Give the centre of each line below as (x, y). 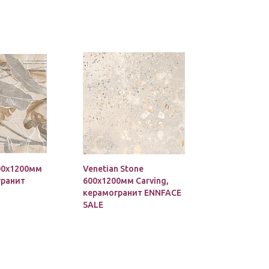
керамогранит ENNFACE (132, 193)
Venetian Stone (113, 169)
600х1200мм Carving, (126, 181)
